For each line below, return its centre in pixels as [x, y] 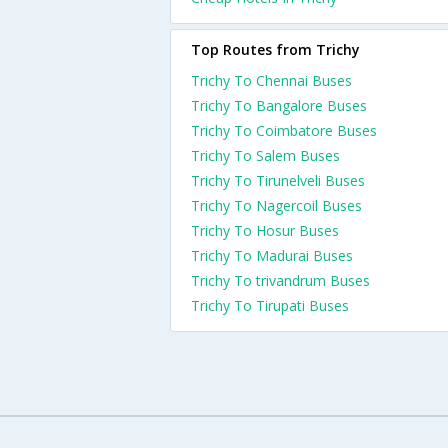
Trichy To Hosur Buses [265, 230]
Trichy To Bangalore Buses [279, 105]
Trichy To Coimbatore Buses [284, 130]
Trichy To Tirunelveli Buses [278, 180]
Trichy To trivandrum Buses [280, 280]
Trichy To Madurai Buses [272, 255]
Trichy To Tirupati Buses [270, 305]
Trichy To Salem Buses [265, 155]
